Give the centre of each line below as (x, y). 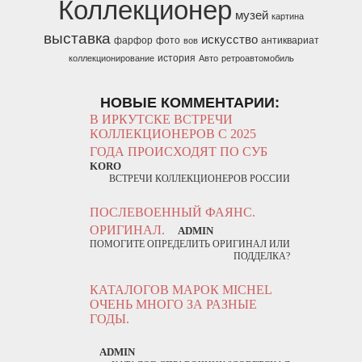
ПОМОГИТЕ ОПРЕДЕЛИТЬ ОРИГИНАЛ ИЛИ (190, 244)
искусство (229, 38)
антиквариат (290, 39)
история (176, 57)
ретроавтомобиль (257, 58)
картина (288, 16)
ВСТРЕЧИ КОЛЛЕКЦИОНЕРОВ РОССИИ (200, 179)
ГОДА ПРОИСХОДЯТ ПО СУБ (179, 152)
